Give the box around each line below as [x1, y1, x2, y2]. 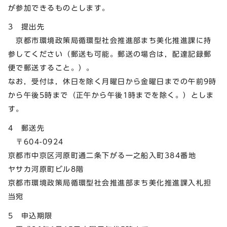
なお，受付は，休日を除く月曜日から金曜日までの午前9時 [8, 78, 217, 86]
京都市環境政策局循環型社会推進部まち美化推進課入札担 [8, 179, 212, 187]
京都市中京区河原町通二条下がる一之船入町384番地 [8, 152, 196, 160]
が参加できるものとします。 [8, 4, 110, 12]
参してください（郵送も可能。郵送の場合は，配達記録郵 [8, 50, 212, 58]
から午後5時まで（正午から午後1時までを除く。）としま [8, 91, 214, 99]
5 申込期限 [8, 211, 53, 219]
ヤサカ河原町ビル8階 [8, 165, 84, 173]
